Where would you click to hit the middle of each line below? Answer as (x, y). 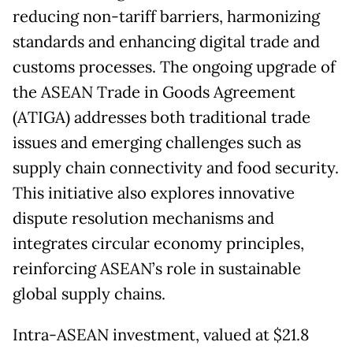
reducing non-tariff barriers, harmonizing (166, 16)
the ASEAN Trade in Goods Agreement (154, 92)
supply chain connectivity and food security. (176, 167)
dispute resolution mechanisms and (143, 218)
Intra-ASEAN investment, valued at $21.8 (161, 334)
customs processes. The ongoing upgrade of (174, 67)
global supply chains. (89, 294)
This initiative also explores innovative (154, 193)
